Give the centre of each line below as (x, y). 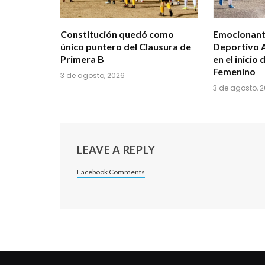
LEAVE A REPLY (116, 149)
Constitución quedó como (117, 34)
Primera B (82, 59)
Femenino (234, 71)
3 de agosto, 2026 (93, 75)
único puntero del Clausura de (126, 46)
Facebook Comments (111, 172)
